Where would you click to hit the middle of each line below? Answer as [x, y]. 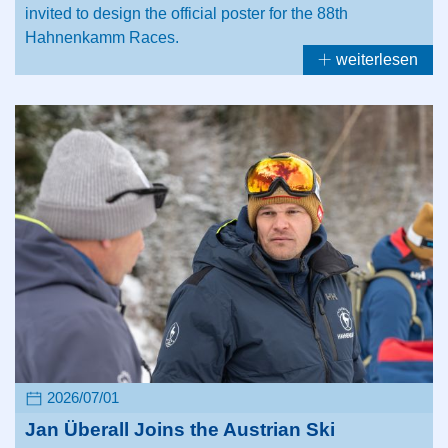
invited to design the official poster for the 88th [186, 13]
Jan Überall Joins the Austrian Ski [180, 430]
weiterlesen [375, 59]
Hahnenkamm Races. [102, 37]
